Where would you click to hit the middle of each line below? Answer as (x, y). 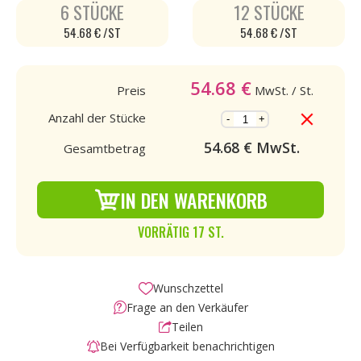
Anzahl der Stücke (97, 118)
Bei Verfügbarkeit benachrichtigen (187, 346)
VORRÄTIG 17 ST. (180, 232)
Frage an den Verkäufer (187, 307)
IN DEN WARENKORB (193, 200)
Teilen (187, 327)
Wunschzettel (188, 288)
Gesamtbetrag (104, 148)
